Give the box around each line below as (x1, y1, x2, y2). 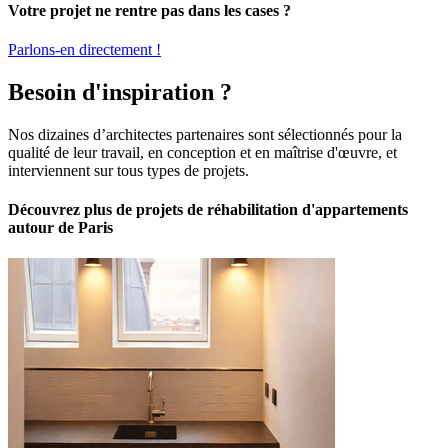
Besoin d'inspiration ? (8, 78, 232, 105)
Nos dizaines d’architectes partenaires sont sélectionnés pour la (8, 125, 402, 143)
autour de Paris (8, 218, 113, 236)
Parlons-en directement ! (8, 40, 161, 58)
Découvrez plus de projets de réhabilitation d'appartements (8, 200, 408, 218)
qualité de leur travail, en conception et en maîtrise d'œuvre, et (8, 143, 397, 161)
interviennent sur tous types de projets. (8, 161, 249, 179)
